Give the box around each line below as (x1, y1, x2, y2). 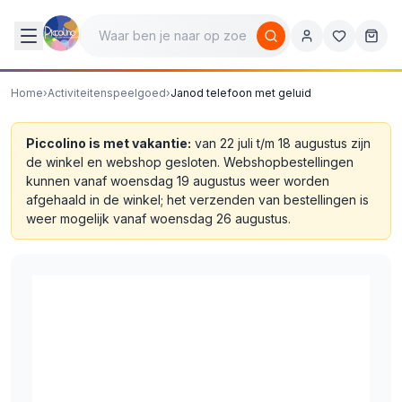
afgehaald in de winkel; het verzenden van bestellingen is (26, 192, 369, 207)
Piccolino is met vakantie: (26, 135, 191, 151)
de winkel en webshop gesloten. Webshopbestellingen (26, 154, 354, 170)
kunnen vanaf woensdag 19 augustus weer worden (26, 173, 329, 188)
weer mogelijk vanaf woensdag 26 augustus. (26, 211, 291, 226)
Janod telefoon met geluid (170, 86, 311, 100)
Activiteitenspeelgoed (48, 86, 166, 100)
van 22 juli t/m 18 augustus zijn (191, 135, 371, 151)
